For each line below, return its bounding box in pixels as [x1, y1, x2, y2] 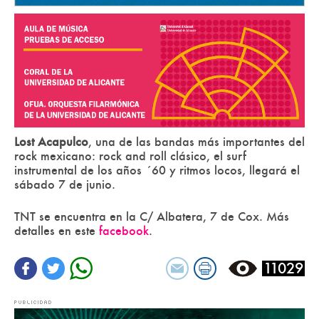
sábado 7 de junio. [14, 177, 115, 193]
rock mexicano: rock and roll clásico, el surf [14, 148, 246, 164]
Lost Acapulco [14, 134, 88, 150]
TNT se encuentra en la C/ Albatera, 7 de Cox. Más [14, 209, 289, 225]
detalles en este [14, 223, 99, 239]
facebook [99, 223, 149, 239]
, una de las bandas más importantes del [88, 134, 305, 150]
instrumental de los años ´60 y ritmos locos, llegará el [14, 162, 300, 179]
